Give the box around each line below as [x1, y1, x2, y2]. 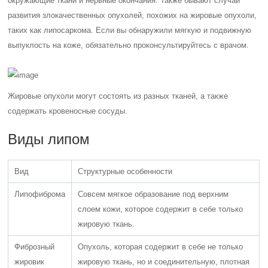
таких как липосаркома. [8, 26, 96, 35]
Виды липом [8, 131, 90, 147]
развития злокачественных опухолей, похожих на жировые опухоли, [8, 11, 257, 20]
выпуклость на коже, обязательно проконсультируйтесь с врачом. [8, 41, 249, 50]
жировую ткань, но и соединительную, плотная [78, 257, 250, 266]
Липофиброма [14, 190, 66, 199]
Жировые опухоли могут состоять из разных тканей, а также [8, 92, 229, 100]
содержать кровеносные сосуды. [8, 106, 128, 115]
